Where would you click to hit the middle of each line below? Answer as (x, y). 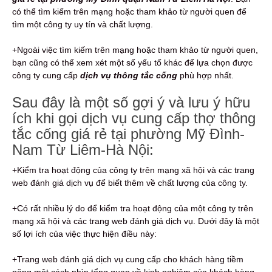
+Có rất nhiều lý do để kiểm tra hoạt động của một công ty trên (133, 208)
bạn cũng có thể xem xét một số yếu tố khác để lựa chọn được (132, 62)
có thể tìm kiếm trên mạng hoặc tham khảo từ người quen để (129, 11)
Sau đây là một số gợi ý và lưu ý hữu (131, 102)
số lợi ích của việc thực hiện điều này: (84, 233)
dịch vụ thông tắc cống (129, 75)
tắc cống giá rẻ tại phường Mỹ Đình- (128, 134)
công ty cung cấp (46, 75)
